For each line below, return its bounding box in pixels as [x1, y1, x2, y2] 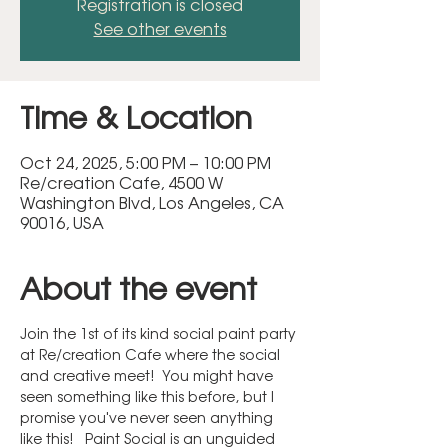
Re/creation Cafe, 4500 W [20, 170, 223, 195]
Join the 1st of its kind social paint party [20, 323, 300, 344]
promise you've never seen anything [20, 407, 277, 428]
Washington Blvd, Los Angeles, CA [20, 190, 284, 215]
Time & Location [20, 94, 252, 139]
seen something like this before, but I [20, 386, 278, 407]
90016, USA [20, 210, 104, 235]
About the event [20, 265, 257, 310]
